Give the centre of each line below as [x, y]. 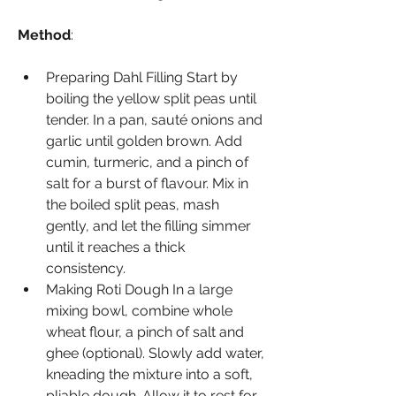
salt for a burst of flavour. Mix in [147, 183]
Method [44, 35]
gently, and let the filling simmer [148, 226]
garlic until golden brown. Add [144, 141]
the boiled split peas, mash [133, 205]
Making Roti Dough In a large [139, 289]
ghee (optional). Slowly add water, [155, 353]
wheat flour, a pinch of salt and [145, 332]
